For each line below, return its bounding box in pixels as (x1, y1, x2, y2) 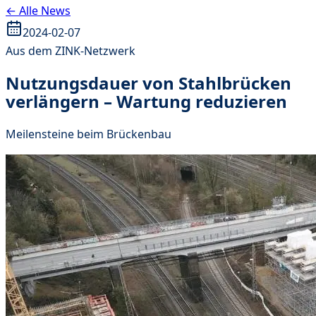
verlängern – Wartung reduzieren (6, 89, 287, 113)
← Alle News (6, 3, 71, 18)
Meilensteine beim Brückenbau (6, 126, 171, 142)
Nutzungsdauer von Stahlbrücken (6, 71, 291, 95)
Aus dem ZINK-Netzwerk (6, 43, 135, 59)
